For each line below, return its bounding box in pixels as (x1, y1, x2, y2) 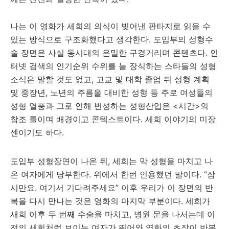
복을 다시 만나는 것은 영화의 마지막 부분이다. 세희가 (10, 196, 210, 206)
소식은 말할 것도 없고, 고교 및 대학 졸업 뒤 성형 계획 (10, 74, 210, 84)
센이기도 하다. (10, 127, 64, 138)
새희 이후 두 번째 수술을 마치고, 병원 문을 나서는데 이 (10, 209, 215, 219)
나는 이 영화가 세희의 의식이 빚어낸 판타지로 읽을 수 (10, 21, 211, 31)
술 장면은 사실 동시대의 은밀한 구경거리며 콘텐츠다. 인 (10, 48, 218, 58)
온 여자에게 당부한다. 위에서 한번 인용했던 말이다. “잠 (10, 169, 215, 179)
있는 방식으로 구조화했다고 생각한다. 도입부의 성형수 (10, 34, 213, 44)
